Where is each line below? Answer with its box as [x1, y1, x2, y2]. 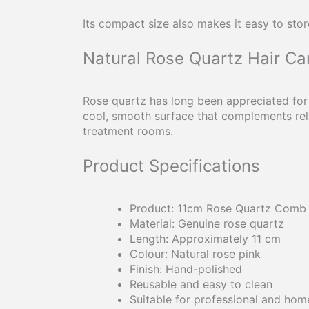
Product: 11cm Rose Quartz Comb [130, 201, 306, 215]
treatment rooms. [83, 124, 173, 139]
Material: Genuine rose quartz [130, 216, 284, 230]
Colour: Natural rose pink [130, 246, 261, 261]
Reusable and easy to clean [130, 277, 272, 291]
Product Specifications [83, 155, 260, 176]
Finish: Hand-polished [130, 261, 242, 276]
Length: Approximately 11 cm [130, 231, 281, 246]
